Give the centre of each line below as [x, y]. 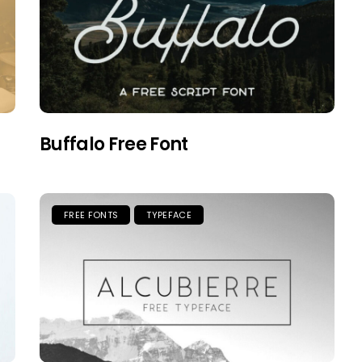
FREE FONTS [91, 215]
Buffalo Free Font [114, 144]
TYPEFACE [169, 215]
